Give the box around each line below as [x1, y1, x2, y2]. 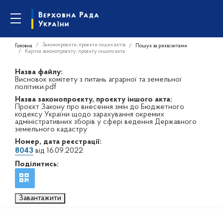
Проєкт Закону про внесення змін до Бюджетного [15, 103, 184, 111]
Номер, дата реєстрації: [15, 138, 102, 146]
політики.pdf [15, 83, 56, 91]
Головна [15, 43, 32, 49]
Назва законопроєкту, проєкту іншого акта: [15, 96, 172, 104]
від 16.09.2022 [33, 147, 83, 155]
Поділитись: [15, 160, 59, 168]
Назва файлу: [15, 68, 63, 76]
